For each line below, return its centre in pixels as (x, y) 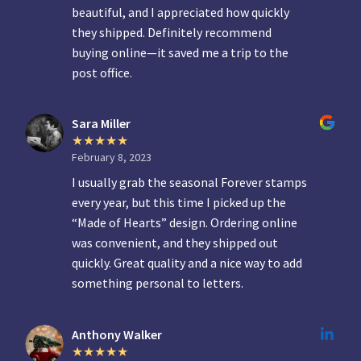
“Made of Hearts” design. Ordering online (185, 223)
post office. (102, 72)
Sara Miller (102, 124)
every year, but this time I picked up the (179, 203)
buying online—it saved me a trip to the (180, 52)
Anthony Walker (117, 335)
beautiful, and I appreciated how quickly (181, 12)
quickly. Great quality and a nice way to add (187, 263)
